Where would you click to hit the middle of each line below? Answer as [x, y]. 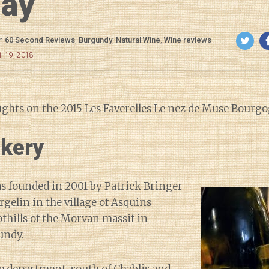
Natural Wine [138, 40]
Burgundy [95, 40]
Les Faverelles [118, 109]
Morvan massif [98, 219]
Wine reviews [188, 40]
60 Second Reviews [40, 40]
